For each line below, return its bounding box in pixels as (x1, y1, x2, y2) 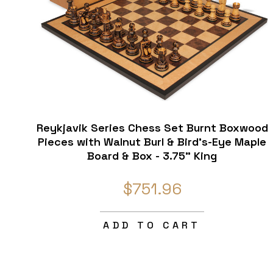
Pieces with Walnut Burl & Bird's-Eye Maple (38, 135, 267, 149)
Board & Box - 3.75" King (87, 149, 218, 163)
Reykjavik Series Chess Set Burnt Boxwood (36, 121, 268, 135)
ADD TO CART (103, 219, 201, 232)
